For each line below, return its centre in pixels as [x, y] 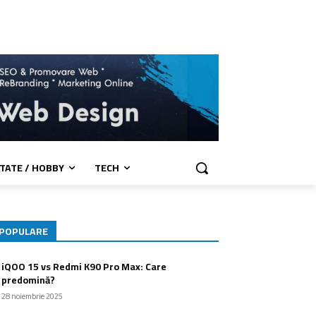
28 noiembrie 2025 [32, 297]
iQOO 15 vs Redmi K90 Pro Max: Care [84, 267]
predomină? [28, 280]
